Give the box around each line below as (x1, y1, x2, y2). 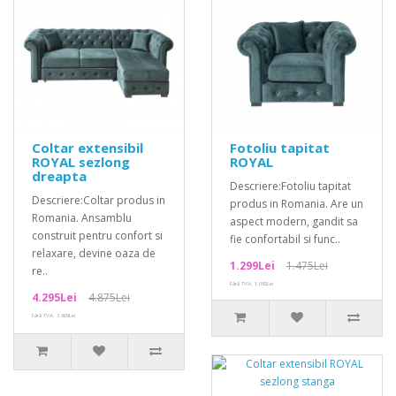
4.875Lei (88, 290, 130, 305)
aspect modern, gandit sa (230, 214, 358, 229)
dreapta (32, 167, 87, 185)
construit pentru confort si (32, 228, 163, 243)
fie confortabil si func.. (230, 232, 340, 247)
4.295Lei (32, 290, 77, 305)
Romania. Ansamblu (32, 210, 132, 225)
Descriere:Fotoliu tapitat (230, 179, 351, 194)
